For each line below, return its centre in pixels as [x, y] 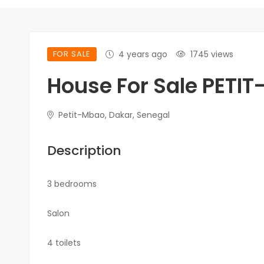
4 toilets [64, 242]
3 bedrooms [72, 184]
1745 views [212, 54]
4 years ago [143, 54]
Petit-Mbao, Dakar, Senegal [113, 115]
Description [84, 150]
